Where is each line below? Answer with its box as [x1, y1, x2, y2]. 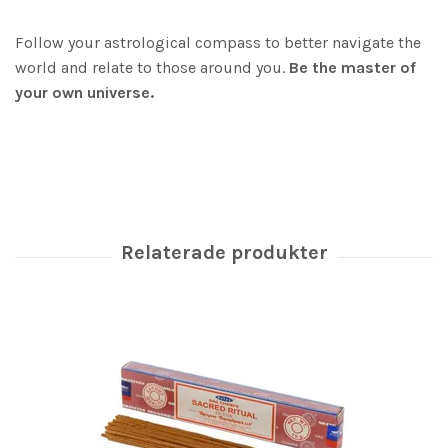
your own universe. [15, 82, 154, 102]
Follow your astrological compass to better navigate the [15, 32, 421, 52]
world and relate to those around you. [15, 57, 285, 77]
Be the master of [289, 57, 416, 77]
